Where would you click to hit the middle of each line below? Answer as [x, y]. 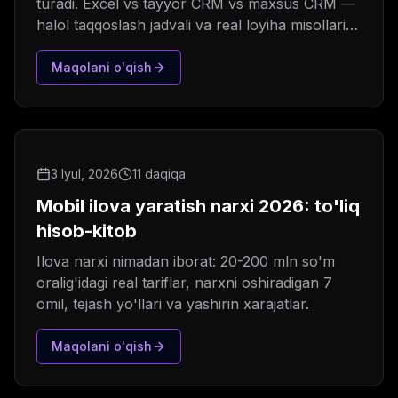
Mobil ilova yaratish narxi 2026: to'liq [198, 207]
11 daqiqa [159, 174]
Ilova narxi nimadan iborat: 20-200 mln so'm [186, 262]
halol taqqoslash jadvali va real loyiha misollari [191, 25]
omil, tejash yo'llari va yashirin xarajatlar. [173, 304]
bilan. [54, 47]
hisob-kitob [87, 231]
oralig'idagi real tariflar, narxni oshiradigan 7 [184, 283]
